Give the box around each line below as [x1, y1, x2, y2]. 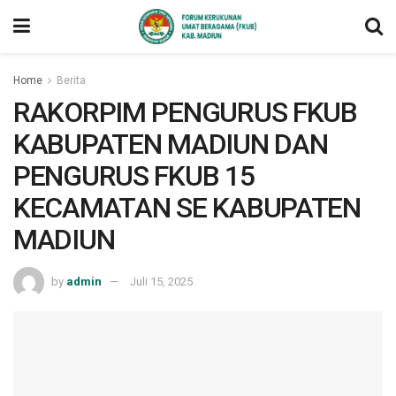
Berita [57, 74, 86, 87]
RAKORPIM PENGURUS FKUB [13, 95, 357, 129]
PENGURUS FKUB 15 [13, 159, 255, 193]
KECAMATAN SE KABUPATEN [13, 191, 361, 225]
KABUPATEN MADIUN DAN [13, 127, 328, 161]
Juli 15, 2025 [130, 274, 193, 288]
